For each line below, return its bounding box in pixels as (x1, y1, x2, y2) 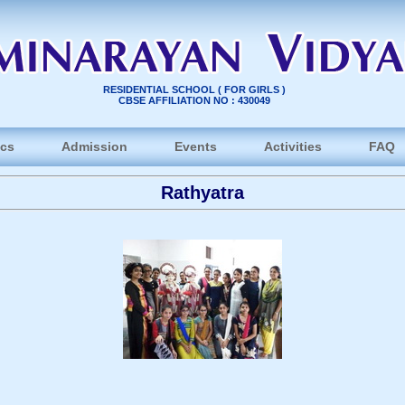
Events (174, 139, 217, 154)
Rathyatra (161, 183, 244, 202)
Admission (61, 139, 127, 154)
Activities (264, 139, 322, 154)
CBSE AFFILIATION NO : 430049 (118, 95, 270, 106)
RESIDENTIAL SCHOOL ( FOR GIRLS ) (103, 84, 286, 95)
